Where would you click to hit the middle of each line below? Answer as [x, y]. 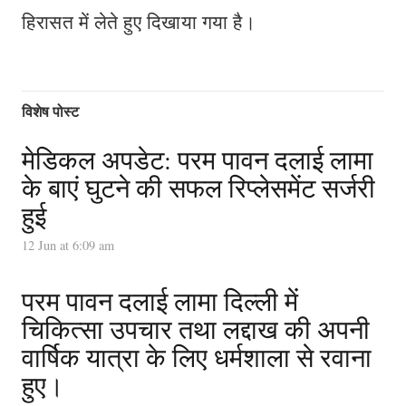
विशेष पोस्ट [50, 111]
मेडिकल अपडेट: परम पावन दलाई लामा [198, 160]
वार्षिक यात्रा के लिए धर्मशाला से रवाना [197, 358]
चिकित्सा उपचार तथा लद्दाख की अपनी [196, 329]
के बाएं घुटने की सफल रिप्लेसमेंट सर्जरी [198, 188]
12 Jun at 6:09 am [68, 246]
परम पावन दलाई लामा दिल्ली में [160, 301]
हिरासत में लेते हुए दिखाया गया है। [139, 22]
